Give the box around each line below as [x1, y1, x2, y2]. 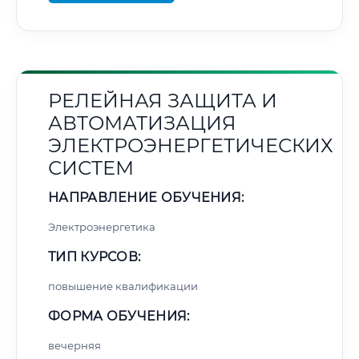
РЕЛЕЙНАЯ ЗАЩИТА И [48, 89, 277, 112]
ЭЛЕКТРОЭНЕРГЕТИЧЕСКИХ [48, 134, 333, 157]
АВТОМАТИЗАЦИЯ [48, 111, 236, 135]
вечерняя [48, 339, 101, 352]
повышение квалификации [48, 280, 198, 292]
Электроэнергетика [48, 220, 155, 233]
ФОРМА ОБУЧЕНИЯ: [48, 309, 190, 324]
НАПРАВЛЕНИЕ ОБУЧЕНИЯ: [48, 190, 244, 205]
